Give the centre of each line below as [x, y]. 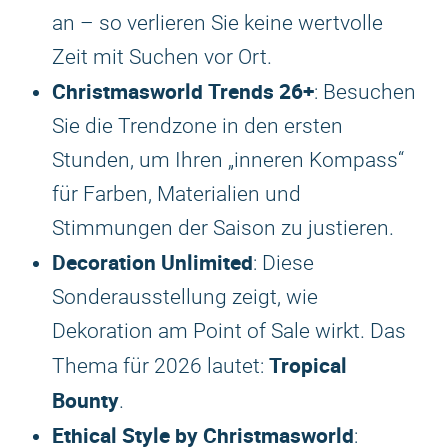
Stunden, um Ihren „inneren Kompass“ [228, 160]
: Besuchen [365, 92]
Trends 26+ [261, 91]
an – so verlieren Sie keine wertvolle [217, 23]
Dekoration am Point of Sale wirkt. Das [229, 331]
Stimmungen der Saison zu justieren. [223, 228]
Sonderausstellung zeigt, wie [185, 297]
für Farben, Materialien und [176, 194]
